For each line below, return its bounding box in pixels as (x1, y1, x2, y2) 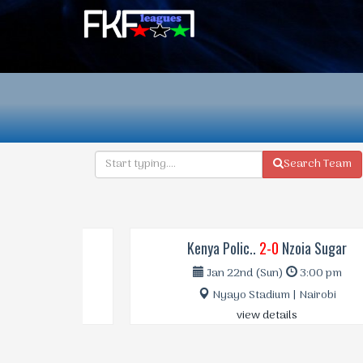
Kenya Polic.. (140, 237, 213, 258)
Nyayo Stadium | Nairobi (163, 285, 289, 305)
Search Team (284, 154, 352, 173)
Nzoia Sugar (232, 237, 301, 258)
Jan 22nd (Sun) (157, 263, 239, 283)
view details (190, 305, 251, 325)
